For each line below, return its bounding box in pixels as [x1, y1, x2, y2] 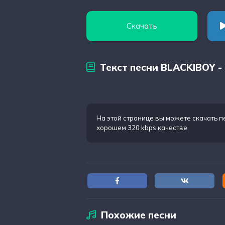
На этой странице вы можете [96, 114, 192, 122]
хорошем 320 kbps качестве [96, 124, 187, 132]
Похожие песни [101, 209, 176, 221]
